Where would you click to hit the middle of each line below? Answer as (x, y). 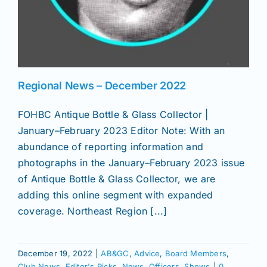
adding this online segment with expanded (116, 195)
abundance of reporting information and (111, 146)
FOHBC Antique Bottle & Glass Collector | (113, 114)
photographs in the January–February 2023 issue (131, 162)
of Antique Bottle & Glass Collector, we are (117, 178)
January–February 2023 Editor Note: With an (122, 130)
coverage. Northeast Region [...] (93, 211)
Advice (147, 253)
